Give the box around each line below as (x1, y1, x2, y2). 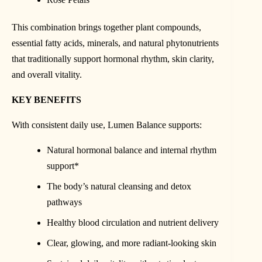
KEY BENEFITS (12, 94, 81, 105)
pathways (47, 196, 82, 207)
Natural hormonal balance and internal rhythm (47, 144, 216, 155)
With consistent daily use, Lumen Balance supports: (12, 119, 202, 130)
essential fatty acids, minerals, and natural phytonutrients (12, 37, 219, 48)
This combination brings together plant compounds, (12, 22, 201, 32)
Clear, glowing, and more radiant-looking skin (47, 237, 216, 248)
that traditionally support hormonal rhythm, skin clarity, (12, 53, 214, 64)
